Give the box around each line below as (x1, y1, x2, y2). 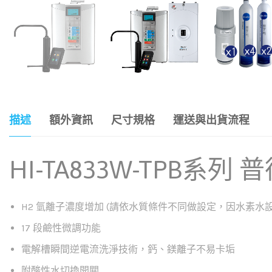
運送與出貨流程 (173, 113, 250, 127)
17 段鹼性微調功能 (21, 222, 101, 234)
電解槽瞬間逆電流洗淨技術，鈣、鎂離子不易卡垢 (21, 243, 235, 255)
